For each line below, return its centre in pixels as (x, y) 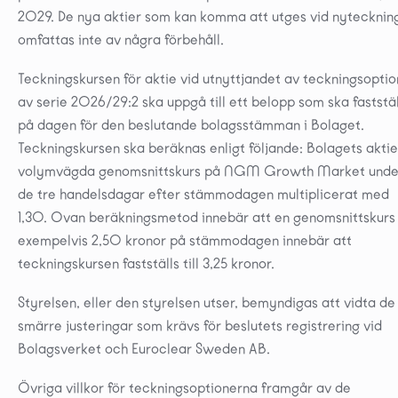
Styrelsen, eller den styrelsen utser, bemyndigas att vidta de (207, 302)
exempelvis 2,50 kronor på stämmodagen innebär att (185, 240)
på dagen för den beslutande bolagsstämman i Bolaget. (191, 124)
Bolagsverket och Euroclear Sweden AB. (144, 348)
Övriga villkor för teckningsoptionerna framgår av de (184, 387)
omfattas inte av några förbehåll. (121, 39)
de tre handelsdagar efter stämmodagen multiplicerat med (203, 194)
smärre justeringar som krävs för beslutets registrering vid (200, 325)
